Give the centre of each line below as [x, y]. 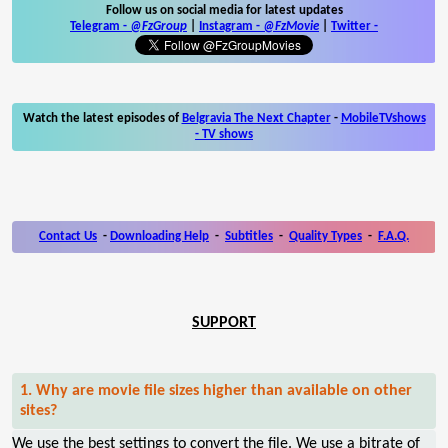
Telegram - [100, 26]
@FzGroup [158, 26]
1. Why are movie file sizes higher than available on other [216, 390]
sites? [39, 410]
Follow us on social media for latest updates [224, 10]
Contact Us [68, 236]
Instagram [226, 26]
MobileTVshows [383, 118]
